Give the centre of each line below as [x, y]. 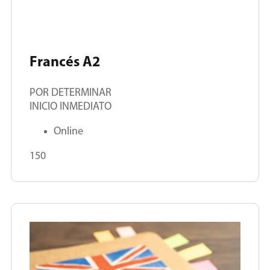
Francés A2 [65, 63]
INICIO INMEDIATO [71, 107]
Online [68, 132]
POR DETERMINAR [71, 93]
